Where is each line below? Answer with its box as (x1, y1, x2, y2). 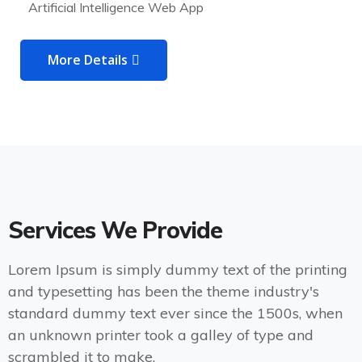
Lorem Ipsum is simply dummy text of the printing (8, 260, 347, 280)
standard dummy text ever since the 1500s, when (8, 304, 343, 323)
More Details (48, 51, 128, 69)
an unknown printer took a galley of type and (8, 326, 314, 345)
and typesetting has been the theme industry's (8, 282, 319, 301)
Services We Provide (8, 216, 222, 245)
